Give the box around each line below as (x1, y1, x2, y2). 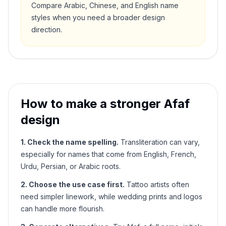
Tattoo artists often (125, 180, 189, 189)
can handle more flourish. (21, 204, 104, 213)
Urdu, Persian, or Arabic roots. (21, 162, 121, 171)
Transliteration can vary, (119, 138, 200, 146)
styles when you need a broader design (31, 13, 165, 22)
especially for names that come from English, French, (21, 150, 196, 158)
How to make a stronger (21, 96, 164, 111)
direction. (31, 25, 62, 34)
